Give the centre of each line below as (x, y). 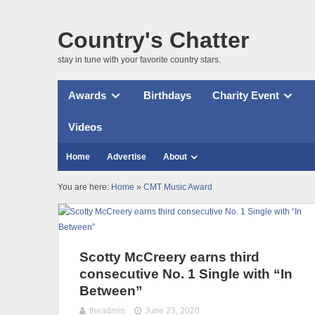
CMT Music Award (178, 187)
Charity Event (245, 96)
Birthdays (167, 96)
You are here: (84, 187)
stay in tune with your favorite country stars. (139, 59)
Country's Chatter (153, 40)
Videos (85, 127)
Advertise (127, 156)
